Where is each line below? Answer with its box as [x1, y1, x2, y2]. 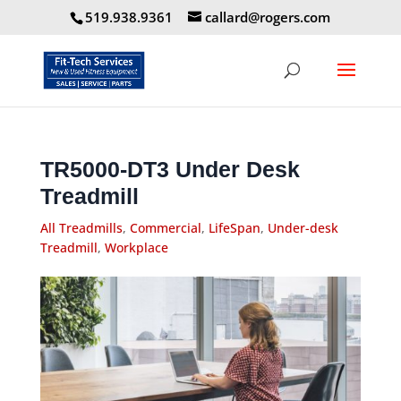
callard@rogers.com [205, 8, 331, 27]
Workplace [104, 239, 168, 256]
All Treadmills [39, 219, 123, 236]
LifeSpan [208, 219, 260, 236]
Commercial [129, 219, 201, 236]
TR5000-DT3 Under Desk [39, 157, 300, 182]
